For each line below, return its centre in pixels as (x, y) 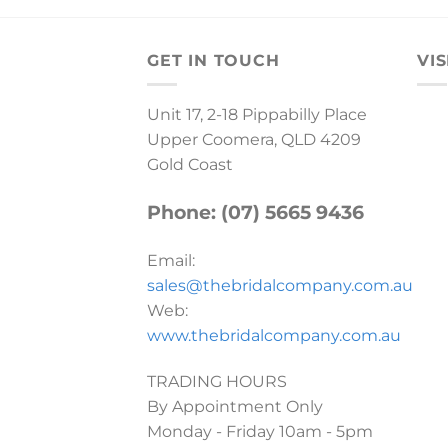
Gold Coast (190, 165)
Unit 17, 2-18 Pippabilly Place (257, 115)
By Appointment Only (235, 406)
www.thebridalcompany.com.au (274, 335)
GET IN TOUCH (213, 60)
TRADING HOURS (217, 381)
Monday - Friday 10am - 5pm (260, 431)
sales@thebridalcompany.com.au (280, 285)
